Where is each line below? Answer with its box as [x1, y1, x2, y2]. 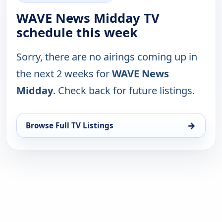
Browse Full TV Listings [26, 120, 113, 131]
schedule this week [16, 24, 138, 42]
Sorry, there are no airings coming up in [16, 50, 197, 64]
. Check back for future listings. [53, 84, 195, 98]
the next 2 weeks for [16, 67, 112, 81]
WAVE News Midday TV [16, 9, 160, 27]
